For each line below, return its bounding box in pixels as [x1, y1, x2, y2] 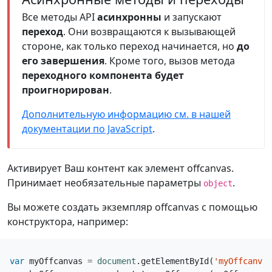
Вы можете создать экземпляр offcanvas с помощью [7, 200, 257, 214]
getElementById [141, 256, 209, 266]
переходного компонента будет [22, 69, 184, 83]
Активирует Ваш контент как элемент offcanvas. [7, 161, 234, 175]
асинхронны [97, 10, 161, 24]
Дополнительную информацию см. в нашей [22, 107, 231, 121]
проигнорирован [22, 83, 109, 97]
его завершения [22, 54, 104, 68]
